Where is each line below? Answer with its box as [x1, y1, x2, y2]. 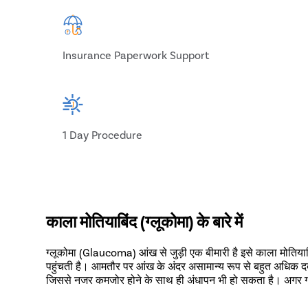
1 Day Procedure [63, 128, 143, 141]
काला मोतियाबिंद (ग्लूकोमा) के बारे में [46, 210, 243, 231]
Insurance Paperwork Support [63, 48, 210, 61]
